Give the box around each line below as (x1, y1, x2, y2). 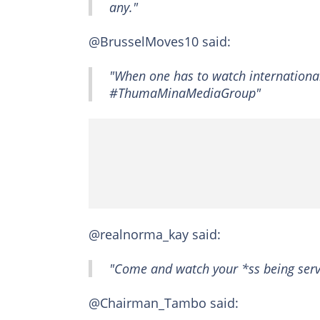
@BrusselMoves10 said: (89, 33, 231, 51)
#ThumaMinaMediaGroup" (109, 84, 261, 102)
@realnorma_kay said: (89, 226, 221, 244)
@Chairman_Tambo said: (89, 294, 239, 312)
